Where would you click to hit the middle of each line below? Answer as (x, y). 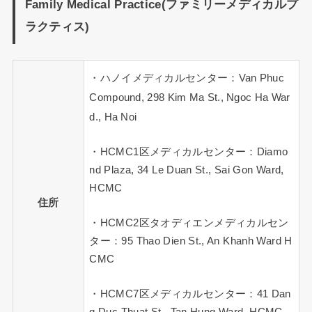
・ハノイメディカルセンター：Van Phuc (187, 78)
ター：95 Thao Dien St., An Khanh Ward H (191, 241)
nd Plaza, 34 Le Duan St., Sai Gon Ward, (187, 170)
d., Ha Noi (113, 117)
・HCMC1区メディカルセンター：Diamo (189, 152)
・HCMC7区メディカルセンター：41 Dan (190, 294)
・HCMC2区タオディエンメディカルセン (189, 223)
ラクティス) (57, 27)
